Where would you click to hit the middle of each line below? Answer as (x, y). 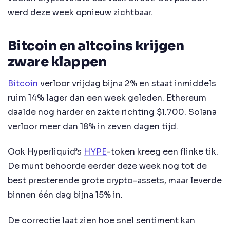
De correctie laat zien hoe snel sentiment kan (101, 220)
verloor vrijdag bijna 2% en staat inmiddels (127, 83)
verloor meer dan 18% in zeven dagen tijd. (93, 126)
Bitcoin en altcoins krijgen (96, 46)
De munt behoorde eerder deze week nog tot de (107, 166)
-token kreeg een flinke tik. (162, 152)
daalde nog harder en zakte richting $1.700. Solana (112, 112)
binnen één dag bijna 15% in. (65, 195)
